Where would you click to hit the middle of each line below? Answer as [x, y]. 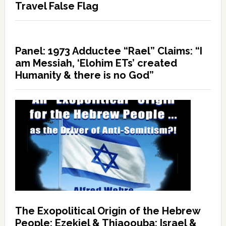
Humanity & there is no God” [84, 75]
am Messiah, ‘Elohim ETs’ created [96, 63]
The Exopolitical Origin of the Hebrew [107, 211]
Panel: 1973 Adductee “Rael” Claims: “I [108, 51]
